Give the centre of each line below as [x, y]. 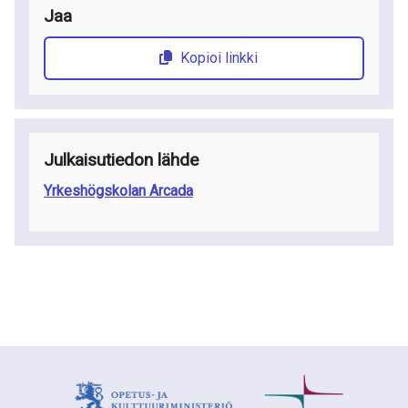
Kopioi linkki [219, 58]
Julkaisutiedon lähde [121, 160]
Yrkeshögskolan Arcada [118, 191]
